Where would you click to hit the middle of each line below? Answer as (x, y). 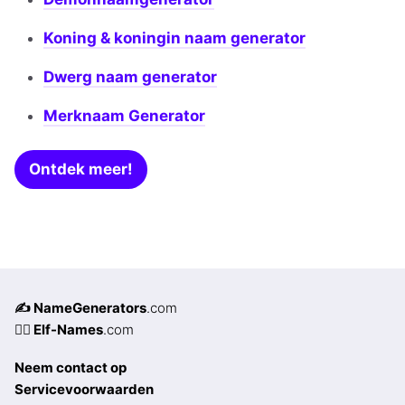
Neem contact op (71, 368)
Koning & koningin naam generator (174, 38)
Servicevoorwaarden (84, 390)
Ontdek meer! (81, 170)
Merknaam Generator (124, 116)
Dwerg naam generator (130, 77)
